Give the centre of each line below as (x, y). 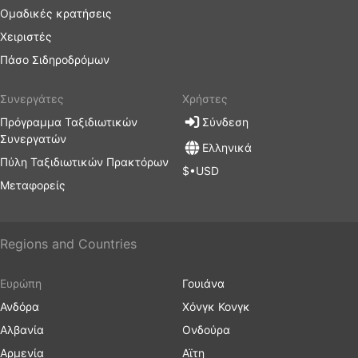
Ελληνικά (227, 148)
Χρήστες (205, 99)
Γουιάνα (203, 283)
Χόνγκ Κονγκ (216, 306)
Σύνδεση (225, 122)
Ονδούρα (206, 330)
